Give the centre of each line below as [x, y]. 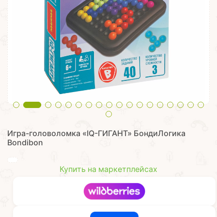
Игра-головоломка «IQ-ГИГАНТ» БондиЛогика [96, 133]
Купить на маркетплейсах [108, 169]
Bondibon [25, 143]
